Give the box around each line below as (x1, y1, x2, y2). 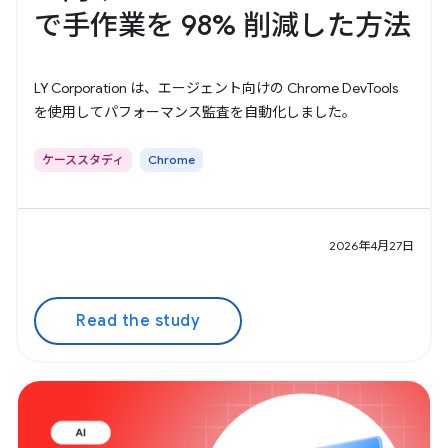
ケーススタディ (42, 152, 124, 168)
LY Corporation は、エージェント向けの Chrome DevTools (34, 79, 398, 98)
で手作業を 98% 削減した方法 (34, 8, 411, 44)
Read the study (76, 311, 200, 332)
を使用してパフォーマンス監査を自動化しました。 (34, 103, 356, 122)
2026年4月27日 (329, 237, 414, 253)
